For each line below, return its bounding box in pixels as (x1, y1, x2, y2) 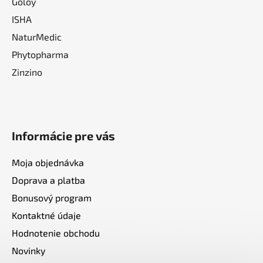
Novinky (12, 244, 45, 256)
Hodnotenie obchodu (12, 227, 100, 238)
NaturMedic (12, 31, 62, 42)
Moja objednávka (12, 156, 84, 168)
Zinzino (12, 66, 42, 77)
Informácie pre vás (12, 128, 115, 143)
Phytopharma (12, 48, 69, 60)
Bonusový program (12, 191, 92, 203)
